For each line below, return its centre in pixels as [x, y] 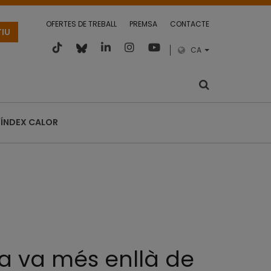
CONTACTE [190, 24]
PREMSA [143, 24]
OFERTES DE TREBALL [81, 24]
